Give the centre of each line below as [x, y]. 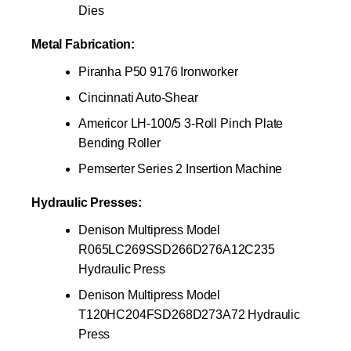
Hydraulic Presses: [87, 202]
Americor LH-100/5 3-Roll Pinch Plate [181, 123]
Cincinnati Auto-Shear [138, 97]
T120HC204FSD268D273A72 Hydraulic [189, 314]
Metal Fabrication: [83, 44]
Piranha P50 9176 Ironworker [158, 71]
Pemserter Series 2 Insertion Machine [181, 168]
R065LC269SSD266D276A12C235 [177, 249]
